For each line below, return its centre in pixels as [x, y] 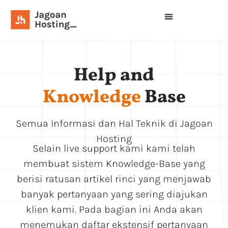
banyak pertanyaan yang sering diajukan [114, 194]
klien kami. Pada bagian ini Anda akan [114, 210]
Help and [114, 76]
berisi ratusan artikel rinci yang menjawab [114, 179]
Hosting [114, 138]
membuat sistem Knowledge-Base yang [114, 164]
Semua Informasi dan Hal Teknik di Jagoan [114, 123]
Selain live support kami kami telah [114, 149]
